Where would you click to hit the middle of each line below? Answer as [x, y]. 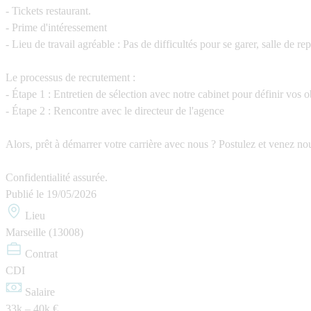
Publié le [26, 194]
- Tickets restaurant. [48, 10]
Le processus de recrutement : [70, 77]
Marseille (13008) [44, 232]
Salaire [40, 292]
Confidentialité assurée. [57, 177]
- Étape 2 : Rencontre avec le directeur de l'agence [115, 110]
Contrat [41, 253]
